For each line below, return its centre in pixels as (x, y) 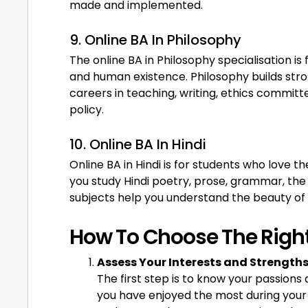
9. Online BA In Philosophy (155, 40)
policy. (87, 109)
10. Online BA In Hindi (138, 144)
